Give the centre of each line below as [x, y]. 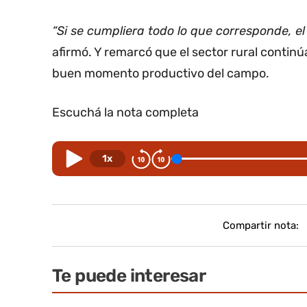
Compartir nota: [260, 225]
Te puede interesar [129, 276]
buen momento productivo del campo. [161, 74]
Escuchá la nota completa [125, 113]
